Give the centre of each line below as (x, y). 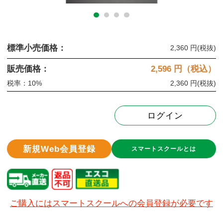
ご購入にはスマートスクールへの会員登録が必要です (111, 204)
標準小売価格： (37, 48)
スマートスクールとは (164, 149)
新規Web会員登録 (59, 149)
